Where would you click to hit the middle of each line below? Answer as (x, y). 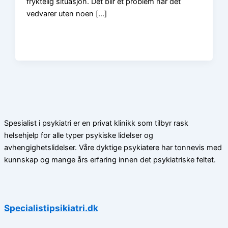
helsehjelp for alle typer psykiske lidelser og (79, 136)
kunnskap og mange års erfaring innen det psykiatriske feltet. (110, 160)
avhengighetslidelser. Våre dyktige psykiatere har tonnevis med (113, 148)
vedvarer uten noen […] (67, 14)
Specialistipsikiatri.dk (51, 208)
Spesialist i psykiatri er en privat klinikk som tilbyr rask (96, 123)
